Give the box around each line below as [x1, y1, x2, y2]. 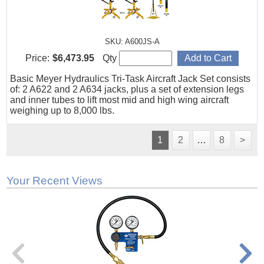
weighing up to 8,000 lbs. [10, 105, 115, 115]
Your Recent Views [6, 174, 103, 187]
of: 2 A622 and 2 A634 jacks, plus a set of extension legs [10, 84, 245, 94]
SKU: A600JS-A [104, 37, 160, 46]
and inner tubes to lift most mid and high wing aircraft [10, 95, 229, 105]
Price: [25, 53, 49, 63]
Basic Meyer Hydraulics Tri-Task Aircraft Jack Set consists [10, 74, 251, 84]
